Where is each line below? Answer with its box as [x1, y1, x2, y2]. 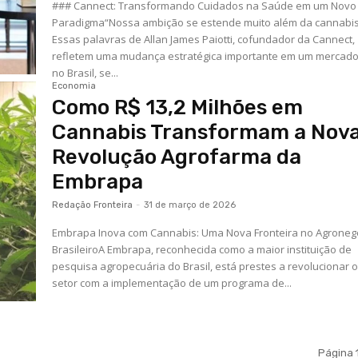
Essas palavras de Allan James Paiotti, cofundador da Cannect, [52, 31, 356, 46]
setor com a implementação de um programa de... [52, 275, 292, 290]
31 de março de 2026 [144, 199, 237, 210]
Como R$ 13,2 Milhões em [52, 94, 304, 120]
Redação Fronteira [52, 199, 133, 210]
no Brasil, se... [52, 65, 119, 80]
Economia [52, 80, 97, 91]
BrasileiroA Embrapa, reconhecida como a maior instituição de [52, 241, 352, 257]
